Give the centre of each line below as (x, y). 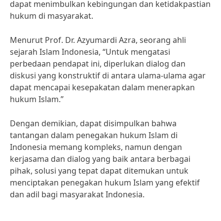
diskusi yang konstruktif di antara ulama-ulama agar (108, 75)
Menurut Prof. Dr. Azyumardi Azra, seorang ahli (98, 40)
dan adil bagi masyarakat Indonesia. (77, 194)
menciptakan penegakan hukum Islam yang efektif (105, 183)
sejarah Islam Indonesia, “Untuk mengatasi (90, 52)
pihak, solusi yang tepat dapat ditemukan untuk (99, 171)
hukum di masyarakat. (52, 16)
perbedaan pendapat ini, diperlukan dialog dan (98, 64)
